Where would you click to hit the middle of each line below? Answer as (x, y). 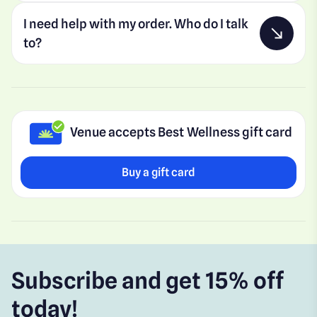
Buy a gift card (158, 172)
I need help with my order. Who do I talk (136, 23)
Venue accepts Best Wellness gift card (181, 132)
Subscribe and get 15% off (148, 280)
